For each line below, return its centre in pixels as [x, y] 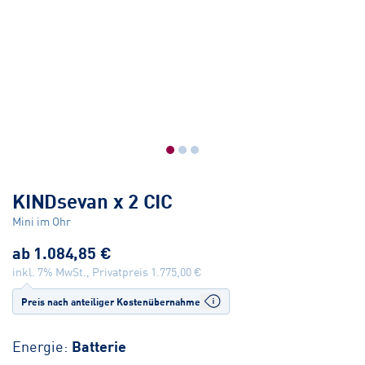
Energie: [40, 346]
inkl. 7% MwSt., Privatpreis [81, 272]
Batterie [99, 346]
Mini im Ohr [42, 221]
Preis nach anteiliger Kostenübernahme [111, 302]
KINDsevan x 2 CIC [92, 200]
